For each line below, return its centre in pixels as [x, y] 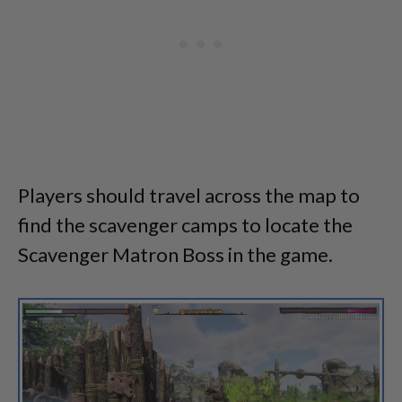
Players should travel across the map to [189, 195]
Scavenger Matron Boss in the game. [175, 254]
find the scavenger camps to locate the [185, 225]
